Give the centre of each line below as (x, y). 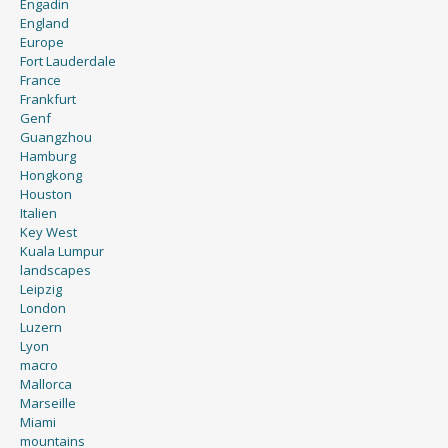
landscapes (55, 269)
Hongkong (51, 174)
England (44, 22)
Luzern (41, 326)
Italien (38, 212)
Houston (46, 193)
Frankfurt (48, 98)
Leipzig (41, 288)
